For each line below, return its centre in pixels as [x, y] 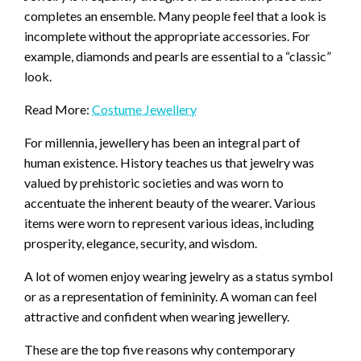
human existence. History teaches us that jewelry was [169, 163]
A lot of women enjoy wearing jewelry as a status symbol [178, 276]
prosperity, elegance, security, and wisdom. [141, 243]
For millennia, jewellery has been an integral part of [162, 143]
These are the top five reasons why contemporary [160, 350]
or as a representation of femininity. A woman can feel [170, 297]
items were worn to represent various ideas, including [169, 223]
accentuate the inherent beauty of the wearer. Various [170, 203]
